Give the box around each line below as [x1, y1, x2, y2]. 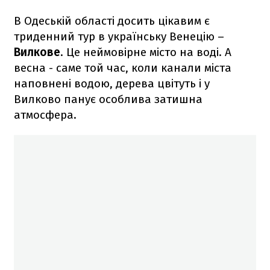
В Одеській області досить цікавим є [14, 13, 210, 28]
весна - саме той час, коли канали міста [14, 60, 231, 75]
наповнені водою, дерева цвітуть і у [14, 76, 210, 90]
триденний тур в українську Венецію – [14, 29, 224, 43]
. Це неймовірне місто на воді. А [60, 45, 231, 59]
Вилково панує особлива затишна [14, 92, 202, 106]
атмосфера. [14, 107, 77, 122]
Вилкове [14, 45, 60, 59]
